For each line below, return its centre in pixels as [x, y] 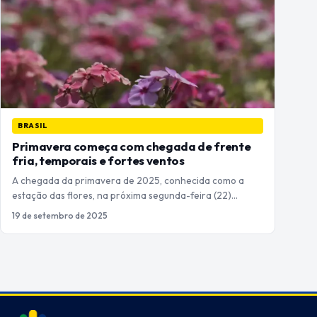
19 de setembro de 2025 [60, 216]
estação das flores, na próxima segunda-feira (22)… [125, 196]
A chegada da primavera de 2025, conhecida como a [128, 181]
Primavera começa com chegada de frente [132, 146]
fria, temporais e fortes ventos [98, 161]
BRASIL [33, 126]
